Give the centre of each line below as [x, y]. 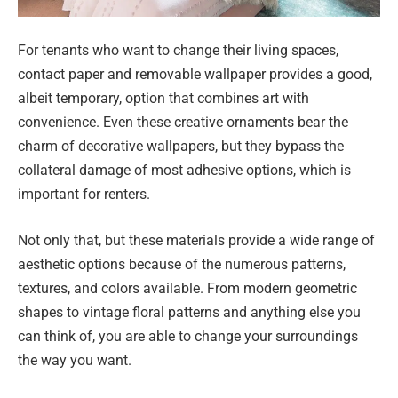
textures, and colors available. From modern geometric [187, 288]
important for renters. [84, 195]
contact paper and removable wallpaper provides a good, [195, 75]
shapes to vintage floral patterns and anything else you [189, 312]
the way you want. [75, 360]
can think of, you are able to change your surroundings [188, 336]
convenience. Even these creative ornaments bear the [183, 123]
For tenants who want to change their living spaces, [178, 51]
